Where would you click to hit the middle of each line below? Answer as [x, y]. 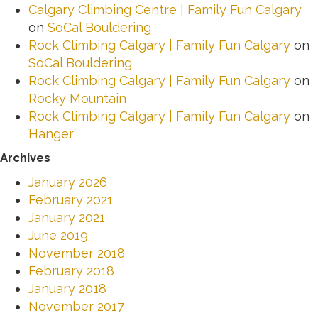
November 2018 [77, 253]
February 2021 [71, 199]
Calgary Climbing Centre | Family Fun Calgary [165, 9]
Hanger [51, 133]
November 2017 [76, 306]
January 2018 [67, 288]
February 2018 [71, 270]
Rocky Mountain [77, 98]
